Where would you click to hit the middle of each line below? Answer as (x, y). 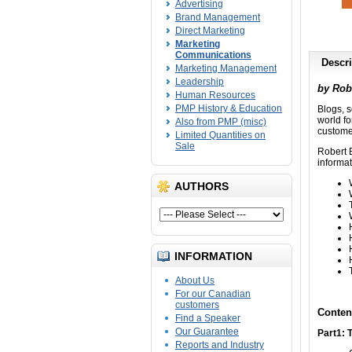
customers (197, 305)
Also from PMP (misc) (221, 122)
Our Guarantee (207, 332)
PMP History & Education (229, 108)
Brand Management (218, 17)
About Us (195, 280)
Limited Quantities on (220, 135)
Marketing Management (226, 68)
